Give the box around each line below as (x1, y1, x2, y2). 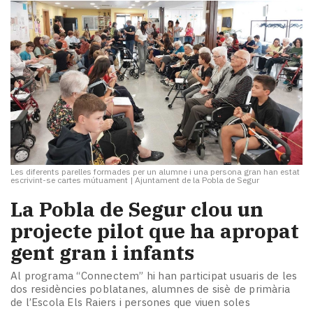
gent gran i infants (10, 239, 194, 265)
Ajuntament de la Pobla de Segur (135, 174, 259, 185)
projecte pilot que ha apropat (10, 217, 299, 244)
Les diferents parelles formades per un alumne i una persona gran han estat (10, 166, 300, 177)
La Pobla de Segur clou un (10, 196, 263, 222)
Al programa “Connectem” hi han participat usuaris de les (10, 269, 298, 283)
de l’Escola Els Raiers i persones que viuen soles (10, 296, 250, 310)
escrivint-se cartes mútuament (10, 174, 128, 185)
